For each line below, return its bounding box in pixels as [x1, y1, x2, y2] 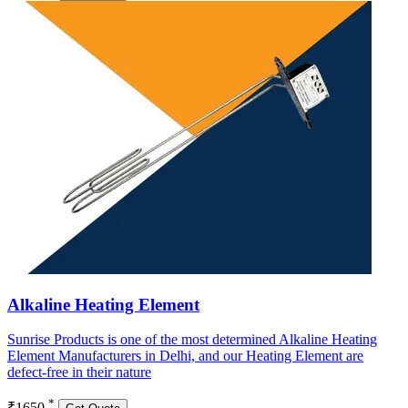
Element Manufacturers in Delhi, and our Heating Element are [7, 348, 363, 364]
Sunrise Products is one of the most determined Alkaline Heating [7, 331, 377, 348]
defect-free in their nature [7, 364, 151, 381]
